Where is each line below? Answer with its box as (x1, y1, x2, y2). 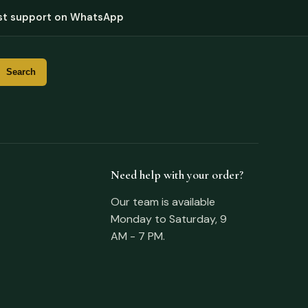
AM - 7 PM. (111, 228, 166, 243)
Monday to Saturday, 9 (111, 211, 228, 226)
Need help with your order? (111, 167, 244, 182)
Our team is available (111, 194, 216, 209)
